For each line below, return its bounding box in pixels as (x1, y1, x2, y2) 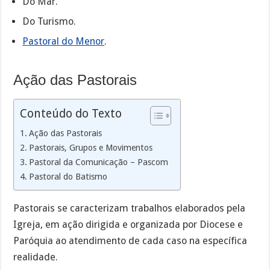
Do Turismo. (22, 16, 77, 28)
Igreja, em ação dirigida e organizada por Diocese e (13, 218, 243, 230)
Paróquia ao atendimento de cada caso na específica (13, 234, 248, 246)
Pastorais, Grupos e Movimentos (29, 142, 153, 152)
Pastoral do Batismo (29, 171, 108, 181)
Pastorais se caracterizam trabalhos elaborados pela (13, 202, 246, 214)
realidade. (13, 251, 58, 263)
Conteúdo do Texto (20, 106, 122, 121)
